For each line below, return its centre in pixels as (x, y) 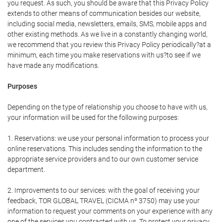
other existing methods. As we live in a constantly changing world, (108, 34)
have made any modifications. (53, 65)
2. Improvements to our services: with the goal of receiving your (104, 190)
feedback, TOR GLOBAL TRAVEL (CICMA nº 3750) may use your (104, 201)
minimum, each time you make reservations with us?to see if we (104, 55)
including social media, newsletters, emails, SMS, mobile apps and (107, 24)
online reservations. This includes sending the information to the (105, 149)
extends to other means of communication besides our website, (104, 13)
